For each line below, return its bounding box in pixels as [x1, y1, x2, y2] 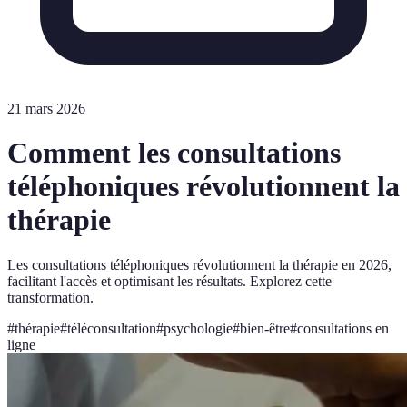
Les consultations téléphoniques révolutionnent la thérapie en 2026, [7, 256, 392, 273]
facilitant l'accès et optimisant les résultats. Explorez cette [7, 273, 332, 289]
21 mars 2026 [7, 101, 85, 116]
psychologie [164, 320, 233, 336]
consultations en [297, 320, 389, 336]
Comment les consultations [7, 136, 341, 170]
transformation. [7, 289, 94, 305]
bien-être [240, 320, 290, 336]
